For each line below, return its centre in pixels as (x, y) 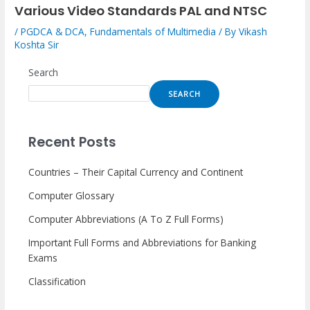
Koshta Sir (37, 44)
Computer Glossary (72, 195)
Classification (57, 281)
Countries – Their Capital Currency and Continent (136, 172)
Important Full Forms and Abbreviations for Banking (143, 242)
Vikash (253, 31)
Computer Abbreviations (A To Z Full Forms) (126, 219)
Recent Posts (73, 142)
